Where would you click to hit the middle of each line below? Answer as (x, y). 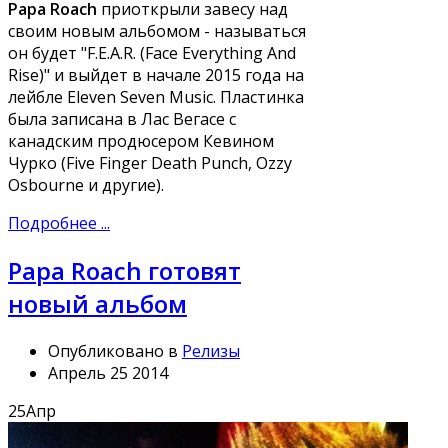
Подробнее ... (59, 223)
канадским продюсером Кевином (141, 141)
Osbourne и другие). (86, 185)
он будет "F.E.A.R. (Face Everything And (152, 53)
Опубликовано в (113, 351)
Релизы (211, 351)
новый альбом (97, 304)
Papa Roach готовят (124, 271)
